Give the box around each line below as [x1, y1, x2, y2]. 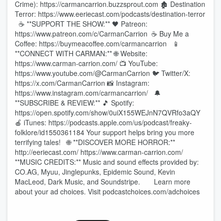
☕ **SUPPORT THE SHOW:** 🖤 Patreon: [15, 19, 147, 29]
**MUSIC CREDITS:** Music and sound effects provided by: [15, 157, 199, 167]
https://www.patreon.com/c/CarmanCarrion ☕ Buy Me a [15, 29, 189, 38]
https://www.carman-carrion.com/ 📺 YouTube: [15, 58, 158, 68]
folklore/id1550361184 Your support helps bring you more [15, 127, 194, 137]
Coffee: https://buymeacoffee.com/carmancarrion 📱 [15, 38, 180, 48]
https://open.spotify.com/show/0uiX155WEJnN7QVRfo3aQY [15, 108, 200, 117]
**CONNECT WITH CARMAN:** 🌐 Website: [15, 48, 147, 58]
